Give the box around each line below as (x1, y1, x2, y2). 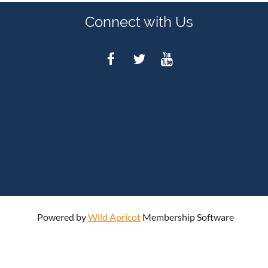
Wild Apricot (88, 211, 141, 223)
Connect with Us (84, 13, 193, 31)
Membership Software (141, 211, 234, 223)
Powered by (37, 211, 88, 223)
